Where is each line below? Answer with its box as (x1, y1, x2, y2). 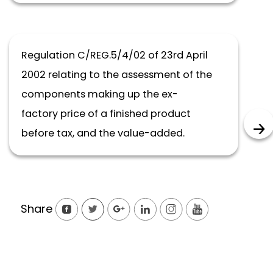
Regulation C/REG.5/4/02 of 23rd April (21, 48, 208, 62)
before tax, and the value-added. (21, 126, 185, 140)
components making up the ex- (21, 87, 178, 101)
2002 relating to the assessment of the (21, 68, 212, 82)
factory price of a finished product (21, 107, 191, 121)
